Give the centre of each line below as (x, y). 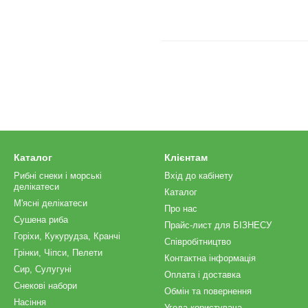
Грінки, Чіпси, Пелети (58, 253)
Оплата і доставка (202, 275)
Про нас (181, 209)
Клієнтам (186, 157)
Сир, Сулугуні (43, 269)
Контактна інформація (210, 258)
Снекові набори (45, 286)
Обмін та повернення (208, 291)
